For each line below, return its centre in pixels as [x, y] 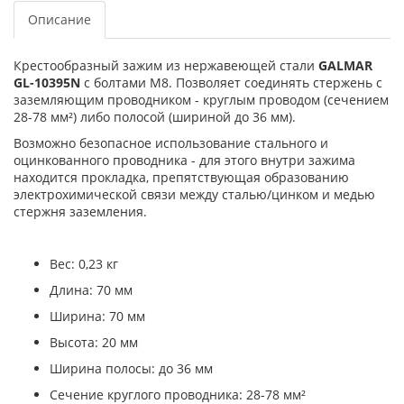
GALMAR [345, 65]
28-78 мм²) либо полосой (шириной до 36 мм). [155, 117]
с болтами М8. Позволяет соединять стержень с [231, 83]
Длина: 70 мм [91, 290]
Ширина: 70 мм [97, 316]
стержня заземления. [80, 211]
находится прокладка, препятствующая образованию [181, 177]
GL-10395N [47, 83]
